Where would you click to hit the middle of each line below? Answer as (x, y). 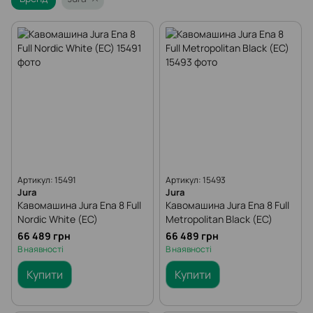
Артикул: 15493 (196, 180)
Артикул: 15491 (47, 180)
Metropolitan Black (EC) (219, 219)
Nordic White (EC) (58, 219)
